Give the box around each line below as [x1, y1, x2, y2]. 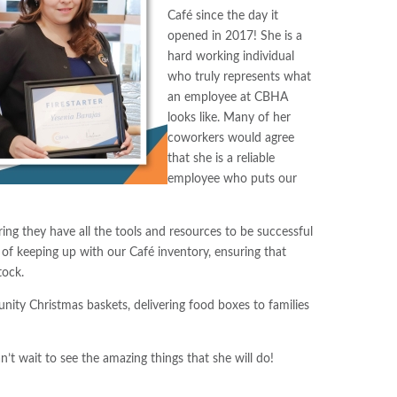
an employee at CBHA [167, 90, 289, 104]
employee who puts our [167, 172, 298, 185]
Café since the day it [167, 9, 279, 22]
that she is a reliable [167, 152, 276, 165]
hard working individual [167, 50, 295, 63]
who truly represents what [167, 70, 312, 83]
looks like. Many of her [167, 111, 292, 124]
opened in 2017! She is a [167, 29, 303, 43]
